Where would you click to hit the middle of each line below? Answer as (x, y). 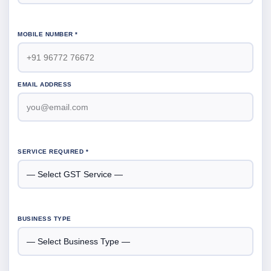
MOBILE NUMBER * (48, 34)
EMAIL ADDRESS (45, 84)
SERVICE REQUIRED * (53, 152)
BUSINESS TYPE (44, 219)
